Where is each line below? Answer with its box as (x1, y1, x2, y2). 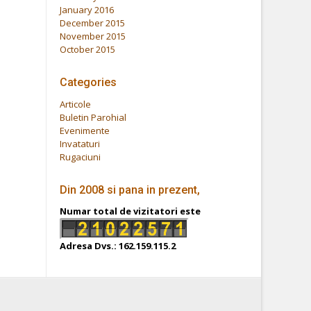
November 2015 (60, 29, 126, 42)
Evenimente (60, 124, 110, 137)
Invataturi (60, 137, 101, 150)
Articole (60, 97, 92, 110)
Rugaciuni (60, 150, 101, 163)
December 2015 (60, 16, 126, 29)
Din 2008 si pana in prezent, (60, 183, 201, 196)
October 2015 (60, 42, 116, 56)
